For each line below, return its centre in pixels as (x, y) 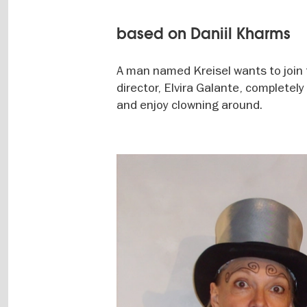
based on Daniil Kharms (204, 34)
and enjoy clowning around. (190, 105)
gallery (134, 179)
